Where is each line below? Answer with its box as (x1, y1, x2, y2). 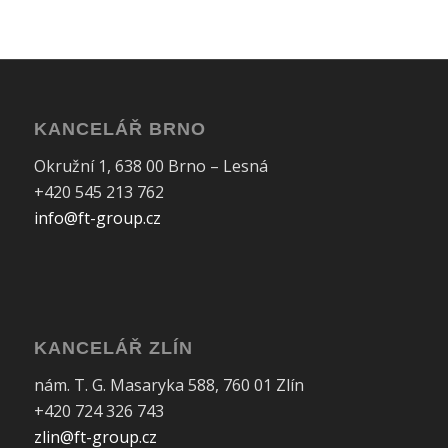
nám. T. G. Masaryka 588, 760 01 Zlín (33, 373, 304, 396)
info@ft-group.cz (33, 206, 161, 229)
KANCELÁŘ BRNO (33, 119, 206, 140)
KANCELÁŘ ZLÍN (33, 338, 193, 359)
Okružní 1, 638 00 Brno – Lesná (33, 154, 268, 177)
